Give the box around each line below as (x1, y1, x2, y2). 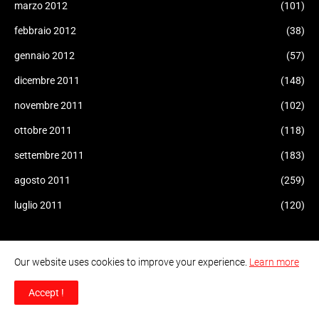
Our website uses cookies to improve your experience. (14, 256, 249, 268)
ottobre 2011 (14, 125, 72, 136)
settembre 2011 (14, 150, 84, 161)
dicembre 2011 (14, 75, 80, 86)
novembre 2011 (14, 100, 83, 111)
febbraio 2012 (14, 25, 76, 36)
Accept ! (28, 287, 64, 298)
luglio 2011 (14, 199, 63, 211)
